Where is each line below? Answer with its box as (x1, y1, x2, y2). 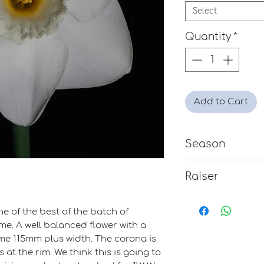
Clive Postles (185, 193, 241, 203)
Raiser (185, 170, 219, 182)
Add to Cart (194, 97, 248, 107)
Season (185, 137, 226, 150)
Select (193, 6, 217, 15)
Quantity (185, 31, 231, 42)
